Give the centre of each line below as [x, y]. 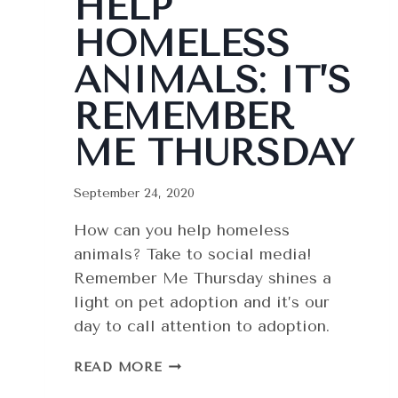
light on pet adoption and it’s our [202, 302]
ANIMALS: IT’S [212, 80]
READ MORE [118, 368]
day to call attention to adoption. [202, 326]
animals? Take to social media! [193, 255]
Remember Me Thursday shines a [203, 279]
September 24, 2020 [134, 194]
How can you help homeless [182, 231]
